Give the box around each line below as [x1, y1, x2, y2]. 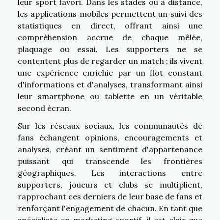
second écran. [18, 103, 71, 113]
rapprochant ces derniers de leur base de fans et [18, 191, 202, 201]
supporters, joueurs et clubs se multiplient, [18, 179, 202, 190]
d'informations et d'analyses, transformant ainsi [18, 79, 202, 89]
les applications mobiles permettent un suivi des [18, 8, 202, 19]
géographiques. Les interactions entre [18, 167, 202, 178]
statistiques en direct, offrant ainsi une [18, 20, 202, 30]
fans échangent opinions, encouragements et [18, 132, 202, 142]
